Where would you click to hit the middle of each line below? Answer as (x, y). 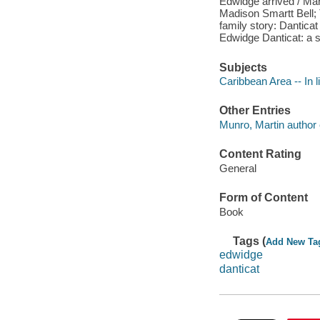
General (237, 168)
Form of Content (263, 197)
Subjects (243, 67)
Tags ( (250, 241)
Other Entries (255, 111)
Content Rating (260, 154)
